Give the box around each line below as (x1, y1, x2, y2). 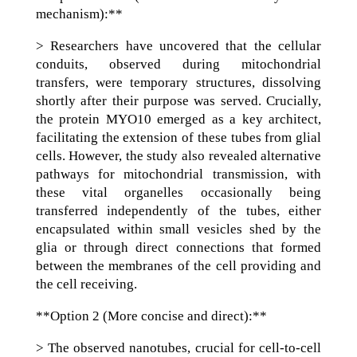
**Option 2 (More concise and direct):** (35, 308, 267, 324)
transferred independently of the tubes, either (35, 203, 322, 218)
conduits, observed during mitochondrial (35, 57, 322, 72)
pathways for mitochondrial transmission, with (35, 167, 322, 182)
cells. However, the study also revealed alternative (35, 148, 322, 163)
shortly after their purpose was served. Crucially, (35, 93, 322, 108)
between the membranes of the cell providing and (35, 258, 322, 273)
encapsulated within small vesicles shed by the (35, 222, 322, 237)
